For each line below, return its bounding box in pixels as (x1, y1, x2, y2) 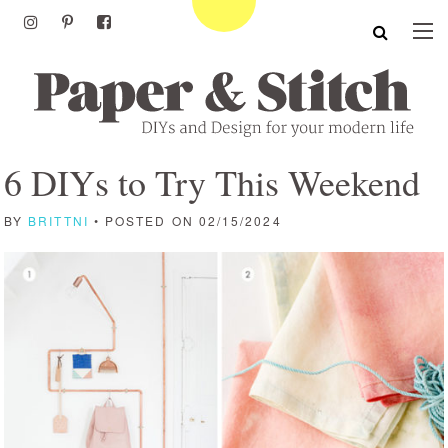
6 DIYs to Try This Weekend (4, 158, 420, 206)
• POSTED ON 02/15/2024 (88, 212, 282, 229)
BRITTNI (28, 212, 89, 229)
